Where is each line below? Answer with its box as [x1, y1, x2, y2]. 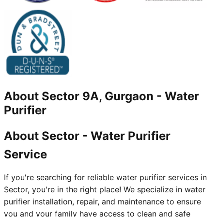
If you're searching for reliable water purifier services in [4, 172, 207, 183]
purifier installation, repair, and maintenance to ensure [4, 197, 201, 207]
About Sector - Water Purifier [4, 129, 170, 143]
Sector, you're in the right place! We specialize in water [4, 185, 205, 195]
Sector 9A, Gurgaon [42, 89, 154, 104]
